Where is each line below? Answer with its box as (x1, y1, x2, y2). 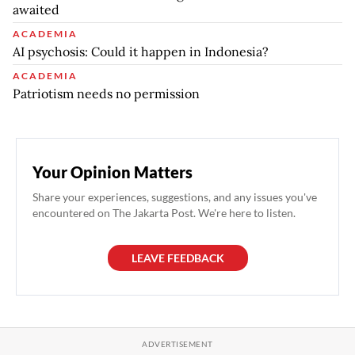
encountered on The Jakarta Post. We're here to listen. (32, 206, 296, 220)
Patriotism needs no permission (13, 86, 200, 102)
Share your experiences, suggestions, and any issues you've (32, 190, 317, 204)
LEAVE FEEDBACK (131, 251, 224, 265)
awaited (13, 2, 59, 18)
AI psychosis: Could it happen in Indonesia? (13, 44, 269, 60)
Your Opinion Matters (32, 162, 193, 182)
